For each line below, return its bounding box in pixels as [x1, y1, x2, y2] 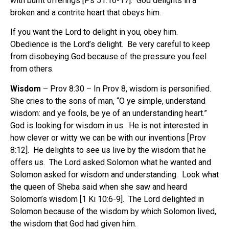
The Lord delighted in [128, 194, 204, 204]
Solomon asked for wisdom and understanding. [10, 169, 178, 179]
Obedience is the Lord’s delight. [10, 39, 127, 50]
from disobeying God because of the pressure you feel [10, 52, 207, 62]
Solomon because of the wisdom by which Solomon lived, [10, 206, 216, 216]
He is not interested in [129, 120, 208, 130]
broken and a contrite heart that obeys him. [10, 7, 161, 17]
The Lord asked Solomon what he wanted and [49, 157, 211, 167]
